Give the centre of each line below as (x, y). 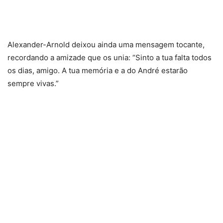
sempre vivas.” (33, 83)
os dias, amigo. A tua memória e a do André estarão (98, 70)
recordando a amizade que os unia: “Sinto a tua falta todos (110, 57)
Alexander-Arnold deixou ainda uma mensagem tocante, (106, 45)
